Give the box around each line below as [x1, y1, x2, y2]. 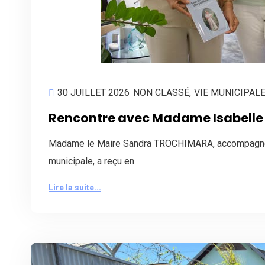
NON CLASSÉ [133, 87, 189, 99]
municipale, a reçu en [49, 156, 134, 167]
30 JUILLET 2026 [57, 87, 130, 99]
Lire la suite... [49, 183, 101, 193]
